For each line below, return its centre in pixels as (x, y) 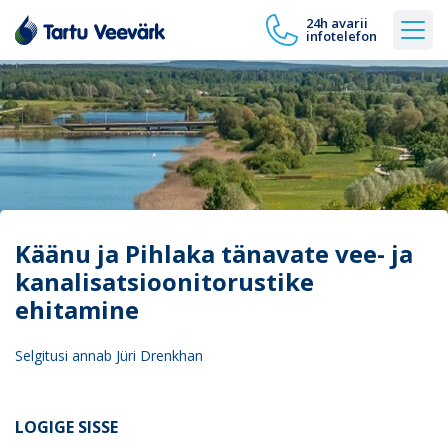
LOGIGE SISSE (66, 427)
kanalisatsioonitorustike (164, 281)
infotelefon (341, 36)
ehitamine (77, 309)
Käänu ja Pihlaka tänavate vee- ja (214, 253)
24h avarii (337, 23)
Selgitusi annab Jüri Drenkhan (109, 355)
